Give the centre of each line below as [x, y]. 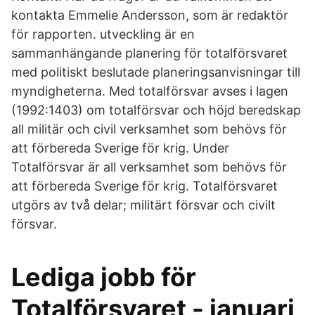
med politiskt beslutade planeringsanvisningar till [156, 72]
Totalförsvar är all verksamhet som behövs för [149, 167]
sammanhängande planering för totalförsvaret [149, 53]
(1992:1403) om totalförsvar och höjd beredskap [156, 110]
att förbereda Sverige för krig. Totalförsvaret [144, 186]
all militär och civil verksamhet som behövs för [149, 129]
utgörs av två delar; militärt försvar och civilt [143, 205]
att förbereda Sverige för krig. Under [120, 148]
